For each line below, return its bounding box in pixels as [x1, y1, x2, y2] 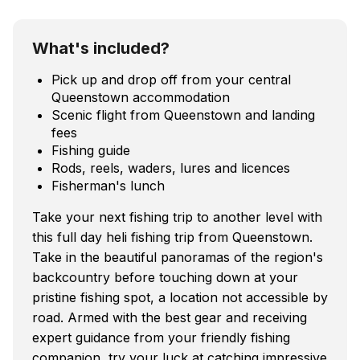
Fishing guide [51, 141, 130, 158]
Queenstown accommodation [51, 88, 230, 105]
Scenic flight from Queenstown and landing [51, 106, 315, 123]
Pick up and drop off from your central [51, 71, 291, 88]
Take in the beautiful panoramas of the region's [32, 248, 323, 265]
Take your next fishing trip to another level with [32, 208, 322, 225]
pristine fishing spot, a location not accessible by [32, 288, 328, 305]
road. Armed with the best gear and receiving [32, 309, 307, 325]
